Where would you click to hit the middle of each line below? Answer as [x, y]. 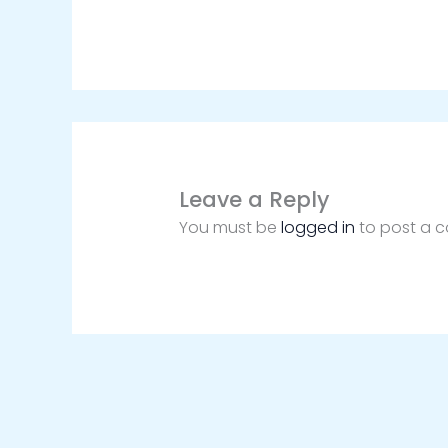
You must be [229, 228]
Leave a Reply [253, 200]
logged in [317, 228]
